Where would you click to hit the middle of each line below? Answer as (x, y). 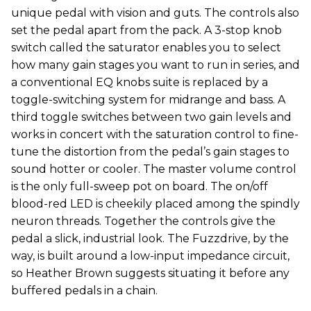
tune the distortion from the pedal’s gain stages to (150, 151)
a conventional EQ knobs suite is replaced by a (140, 82)
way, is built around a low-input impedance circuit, (150, 255)
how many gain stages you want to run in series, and (155, 65)
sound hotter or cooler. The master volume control (154, 169)
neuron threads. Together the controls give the (143, 221)
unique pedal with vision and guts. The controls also (155, 12)
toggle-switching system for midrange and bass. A (148, 99)
